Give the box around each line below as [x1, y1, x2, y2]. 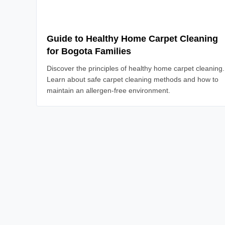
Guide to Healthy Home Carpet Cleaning [47, 34, 218, 44]
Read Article [37, 23, 80, 31]
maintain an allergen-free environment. [47, 86, 170, 94]
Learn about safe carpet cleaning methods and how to [47, 75, 218, 83]
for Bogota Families [47, 46, 131, 56]
